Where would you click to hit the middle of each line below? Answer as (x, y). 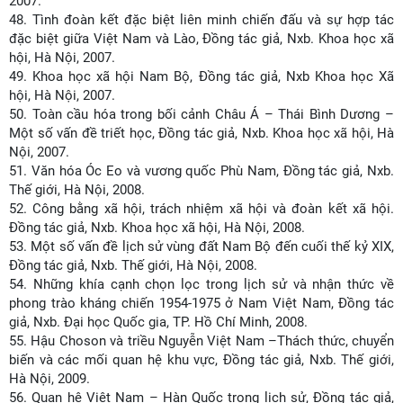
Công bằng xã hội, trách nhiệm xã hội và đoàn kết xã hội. (214, 209)
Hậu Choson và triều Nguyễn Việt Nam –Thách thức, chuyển (213, 341)
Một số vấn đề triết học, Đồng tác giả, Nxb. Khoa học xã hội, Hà (201, 133)
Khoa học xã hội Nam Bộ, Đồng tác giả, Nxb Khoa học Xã (214, 76)
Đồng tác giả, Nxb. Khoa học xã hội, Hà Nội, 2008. (157, 228)
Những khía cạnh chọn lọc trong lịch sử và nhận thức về (214, 284)
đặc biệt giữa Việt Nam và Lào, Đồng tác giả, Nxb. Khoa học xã (201, 39)
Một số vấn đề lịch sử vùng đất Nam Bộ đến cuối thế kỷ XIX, (213, 246)
